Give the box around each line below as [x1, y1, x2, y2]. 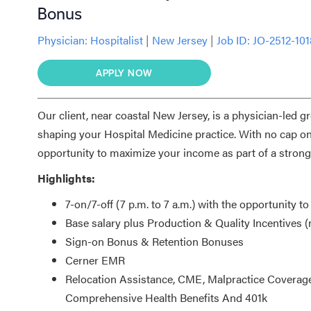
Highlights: [37, 169, 95, 186]
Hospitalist [90, 31, 146, 48]
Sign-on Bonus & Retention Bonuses [65, 233, 244, 249]
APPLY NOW [96, 65, 153, 79]
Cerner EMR [65, 251, 125, 268]
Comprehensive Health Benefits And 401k [65, 289, 267, 305]
